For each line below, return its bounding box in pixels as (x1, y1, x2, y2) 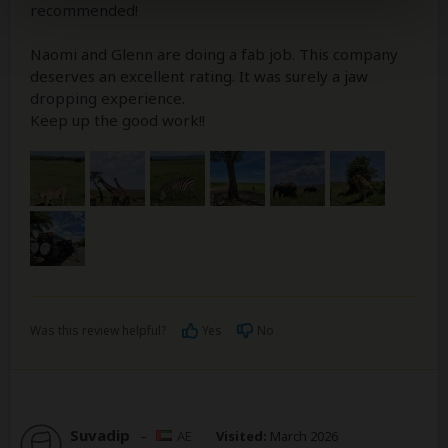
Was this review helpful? (30, 321, 166, 339)
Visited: (216, 426, 267, 445)
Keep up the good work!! (30, 109, 205, 130)
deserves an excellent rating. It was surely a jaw (30, 65, 368, 86)
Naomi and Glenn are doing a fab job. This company (30, 43, 398, 64)
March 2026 (267, 426, 338, 445)
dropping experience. (30, 87, 185, 108)
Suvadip (70, 424, 130, 445)
